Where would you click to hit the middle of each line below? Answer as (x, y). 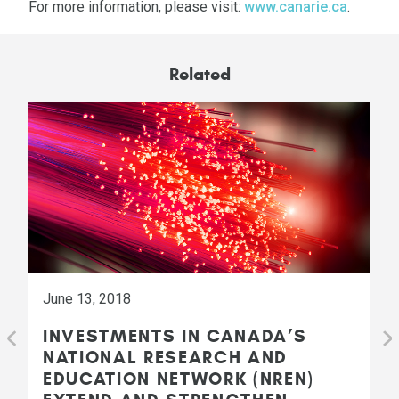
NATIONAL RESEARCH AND (166, 357)
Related (199, 74)
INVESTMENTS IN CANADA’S (175, 336)
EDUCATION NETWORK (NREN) (179, 379)
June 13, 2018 (87, 298)
